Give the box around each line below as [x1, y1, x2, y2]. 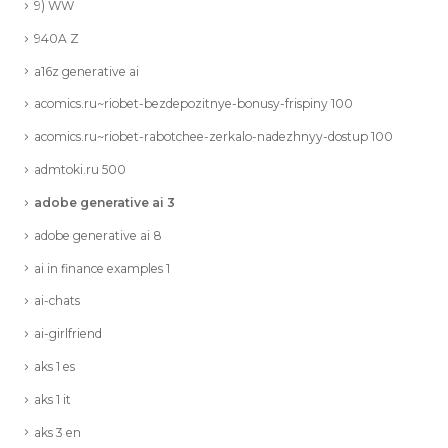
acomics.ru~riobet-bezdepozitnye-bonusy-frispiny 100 [34, 96, 353, 112]
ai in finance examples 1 [34, 260, 170, 276]
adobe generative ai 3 [34, 194, 175, 210]
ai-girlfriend [34, 326, 102, 342]
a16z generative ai [34, 63, 139, 79]
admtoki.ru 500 [34, 162, 126, 178]
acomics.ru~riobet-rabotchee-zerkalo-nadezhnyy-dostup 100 [34, 129, 393, 145]
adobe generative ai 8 [34, 227, 162, 243]
